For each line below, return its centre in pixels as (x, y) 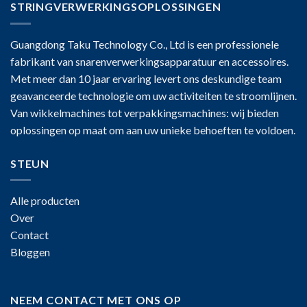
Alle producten (45, 201)
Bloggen (30, 252)
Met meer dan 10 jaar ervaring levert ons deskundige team (146, 78)
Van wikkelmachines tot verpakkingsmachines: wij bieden (145, 112)
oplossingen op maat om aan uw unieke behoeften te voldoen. (153, 130)
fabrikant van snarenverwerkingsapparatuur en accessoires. (149, 61)
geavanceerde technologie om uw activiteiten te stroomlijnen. (153, 95)
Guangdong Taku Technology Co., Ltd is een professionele (145, 44)
